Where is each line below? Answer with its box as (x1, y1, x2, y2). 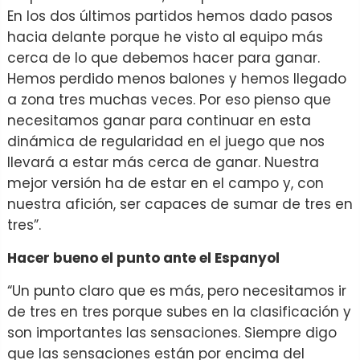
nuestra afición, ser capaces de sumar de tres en (7, 194, 353, 214)
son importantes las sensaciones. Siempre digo (7, 322, 337, 342)
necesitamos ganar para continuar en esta (7, 110, 311, 130)
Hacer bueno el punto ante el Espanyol (7, 247, 280, 268)
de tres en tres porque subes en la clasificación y (7, 301, 351, 321)
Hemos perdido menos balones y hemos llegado (7, 68, 346, 88)
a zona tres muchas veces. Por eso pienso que (7, 89, 331, 109)
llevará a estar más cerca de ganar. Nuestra (7, 152, 319, 172)
